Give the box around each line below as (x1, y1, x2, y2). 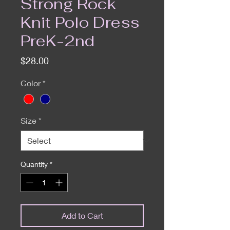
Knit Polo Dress (21, 12, 140, 32)
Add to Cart (61, 210, 103, 221)
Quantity (21, 160, 48, 169)
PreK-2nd (21, 30, 94, 51)
